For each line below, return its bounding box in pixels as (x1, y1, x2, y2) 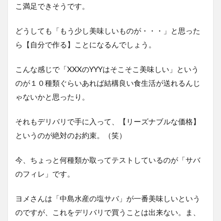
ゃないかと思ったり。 (15, 92, 89, 102)
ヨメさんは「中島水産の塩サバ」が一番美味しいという (15, 194, 200, 203)
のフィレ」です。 (15, 169, 74, 179)
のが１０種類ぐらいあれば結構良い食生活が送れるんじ (15, 78, 200, 88)
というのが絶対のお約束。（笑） (15, 131, 126, 140)
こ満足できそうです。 (15, 1, 89, 11)
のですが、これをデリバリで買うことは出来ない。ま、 (15, 208, 200, 217)
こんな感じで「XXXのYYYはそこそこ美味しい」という (15, 65, 199, 74)
